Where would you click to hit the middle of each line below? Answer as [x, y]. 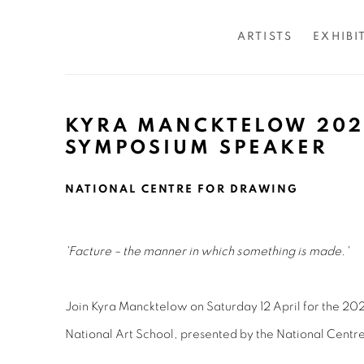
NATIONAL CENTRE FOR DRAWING [182, 189]
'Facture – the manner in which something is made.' [207, 251]
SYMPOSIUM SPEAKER [197, 148]
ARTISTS [265, 37]
